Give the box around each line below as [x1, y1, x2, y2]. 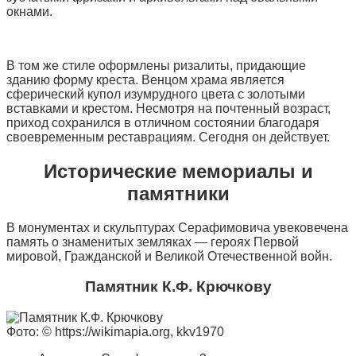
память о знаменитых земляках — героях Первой [6, 234, 299, 249]
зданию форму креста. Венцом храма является [6, 72, 284, 87]
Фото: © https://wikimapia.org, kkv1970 [6, 325, 224, 339]
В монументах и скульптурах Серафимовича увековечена [6, 220, 348, 234]
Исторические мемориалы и [43, 160, 313, 182]
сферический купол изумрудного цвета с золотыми [6, 87, 305, 101]
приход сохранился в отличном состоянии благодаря [6, 115, 319, 130]
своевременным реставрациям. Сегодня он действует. [6, 130, 330, 144]
